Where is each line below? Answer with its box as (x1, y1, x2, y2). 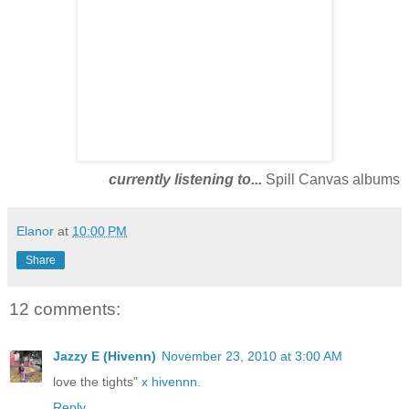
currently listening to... (109, 171, 262, 187)
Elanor (16, 223, 54, 238)
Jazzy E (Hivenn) (53, 349, 156, 364)
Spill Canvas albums (262, 171, 400, 187)
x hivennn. (142, 374, 201, 390)
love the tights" (53, 374, 142, 390)
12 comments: (9, 299, 121, 319)
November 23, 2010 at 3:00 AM (162, 349, 342, 364)
